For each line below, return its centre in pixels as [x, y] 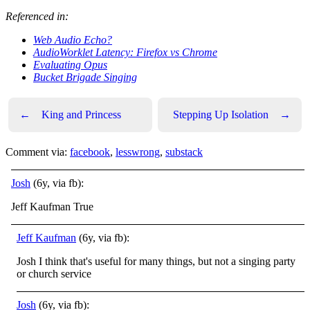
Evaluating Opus [70, 65]
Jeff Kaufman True [52, 207]
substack [184, 152]
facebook [90, 152]
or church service [54, 274]
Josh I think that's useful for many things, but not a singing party [156, 261]
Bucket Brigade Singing [85, 77]
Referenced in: [37, 16]
